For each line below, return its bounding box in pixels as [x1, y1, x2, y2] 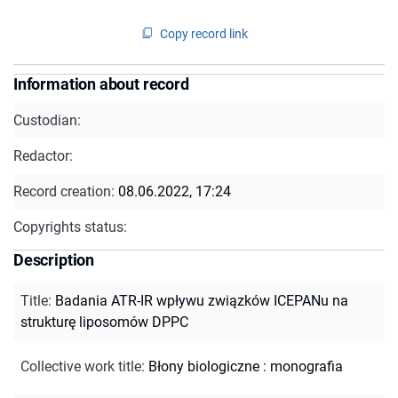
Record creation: [13, 182, 118, 200]
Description [13, 250, 95, 269]
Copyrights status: [13, 218, 127, 235]
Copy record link [160, 26, 248, 41]
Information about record [13, 74, 189, 93]
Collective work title [20, 357, 141, 375]
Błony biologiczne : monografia [148, 357, 343, 375]
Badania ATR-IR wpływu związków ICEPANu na [55, 291, 348, 309]
